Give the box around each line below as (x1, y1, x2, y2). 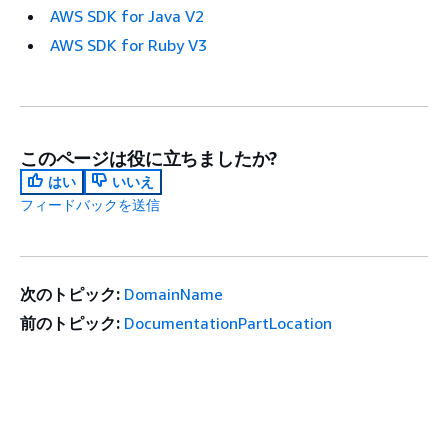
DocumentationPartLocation (124, 313, 333, 334)
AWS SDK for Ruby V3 (50, 35, 207, 56)
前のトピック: (20, 313, 120, 334)
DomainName (124, 284, 224, 305)
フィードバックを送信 (20, 196, 160, 214)
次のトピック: (20, 284, 120, 305)
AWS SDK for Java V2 (50, 6, 204, 27)
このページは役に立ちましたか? (20, 147, 278, 170)
